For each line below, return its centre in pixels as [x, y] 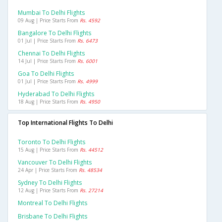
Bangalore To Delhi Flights [55, 33]
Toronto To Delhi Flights [52, 142]
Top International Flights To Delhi [65, 123]
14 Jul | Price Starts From [48, 61]
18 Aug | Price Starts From [49, 102]
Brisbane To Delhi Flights [53, 217]
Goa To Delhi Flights [46, 74]
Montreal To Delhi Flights [53, 203]
